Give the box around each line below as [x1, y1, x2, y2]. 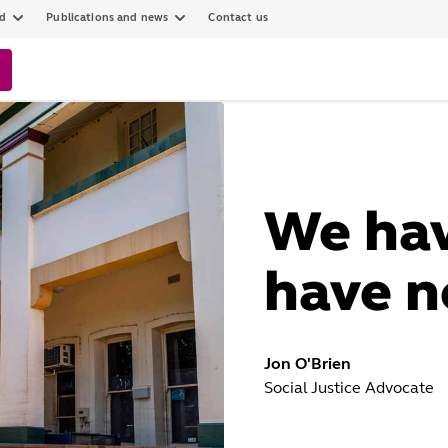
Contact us [208, 11, 268, 24]
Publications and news [46, 11, 169, 24]
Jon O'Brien [264, 354, 351, 373]
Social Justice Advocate [264, 378, 434, 397]
